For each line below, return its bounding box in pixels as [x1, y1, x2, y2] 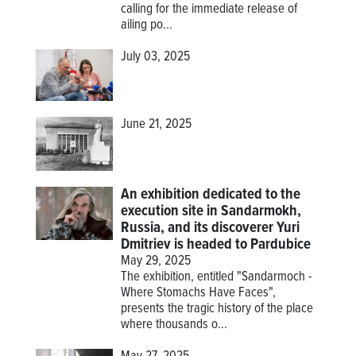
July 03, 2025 [121, 48, 191, 67]
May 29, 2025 [121, 252, 192, 270]
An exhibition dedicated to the [121, 184, 301, 204]
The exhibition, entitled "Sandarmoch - [121, 268, 313, 286]
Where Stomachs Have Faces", [121, 284, 277, 302]
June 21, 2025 [121, 116, 192, 134]
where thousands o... [121, 315, 228, 334]
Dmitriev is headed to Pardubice [121, 234, 311, 254]
